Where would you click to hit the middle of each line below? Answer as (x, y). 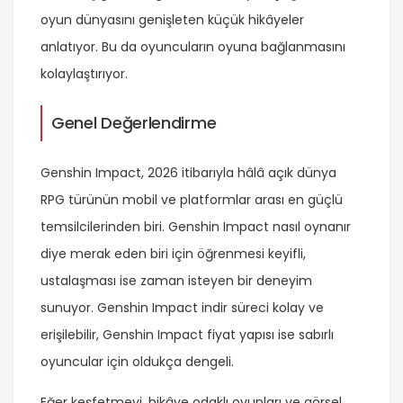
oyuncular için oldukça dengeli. (137, 361)
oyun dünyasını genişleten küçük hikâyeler (172, 19)
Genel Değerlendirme (134, 122)
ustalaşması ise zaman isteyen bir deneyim (176, 280)
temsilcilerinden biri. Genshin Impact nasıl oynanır (196, 226)
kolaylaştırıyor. (84, 73)
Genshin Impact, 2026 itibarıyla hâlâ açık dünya (188, 172)
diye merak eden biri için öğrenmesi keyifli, (173, 253)
